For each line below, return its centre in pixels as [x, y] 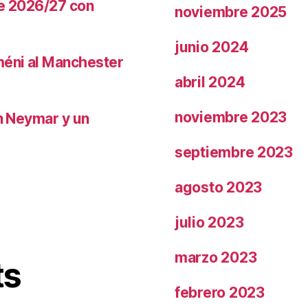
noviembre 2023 [231, 117]
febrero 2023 [220, 292]
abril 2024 [210, 82]
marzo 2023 [216, 257]
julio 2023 [209, 222]
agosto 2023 [219, 187]
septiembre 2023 [234, 152]
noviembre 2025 [231, 12]
